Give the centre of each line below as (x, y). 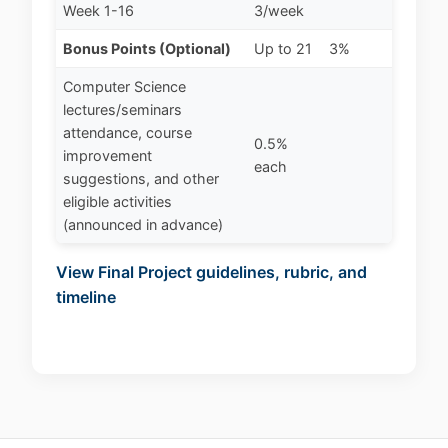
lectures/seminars (123, 110)
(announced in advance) (143, 225)
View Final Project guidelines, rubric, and (211, 272)
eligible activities (118, 202)
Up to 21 (283, 49)
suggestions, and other (141, 179)
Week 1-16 (99, 11)
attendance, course (128, 133)
